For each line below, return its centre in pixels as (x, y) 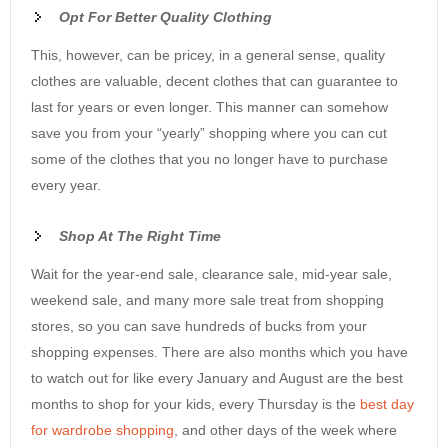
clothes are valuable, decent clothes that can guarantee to (214, 80)
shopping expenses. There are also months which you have (219, 351)
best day (387, 403)
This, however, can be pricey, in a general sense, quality (208, 54)
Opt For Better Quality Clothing (165, 16)
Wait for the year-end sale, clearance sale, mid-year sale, (211, 273)
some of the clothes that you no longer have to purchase (209, 158)
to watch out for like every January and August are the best (217, 377)
